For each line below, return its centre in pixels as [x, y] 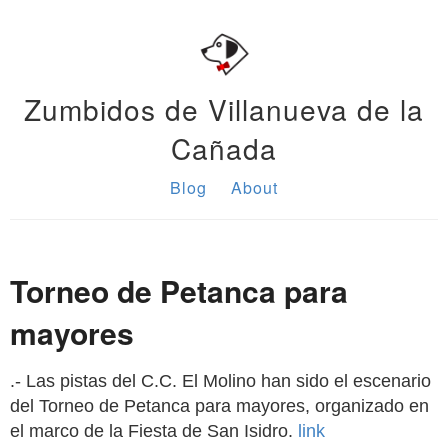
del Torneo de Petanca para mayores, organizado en [219, 406]
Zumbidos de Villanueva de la [224, 109]
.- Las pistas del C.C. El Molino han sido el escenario [220, 381]
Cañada [224, 148]
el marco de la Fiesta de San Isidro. [154, 431]
